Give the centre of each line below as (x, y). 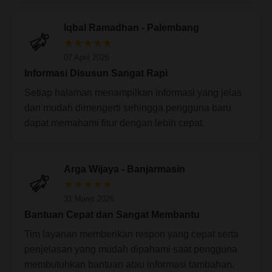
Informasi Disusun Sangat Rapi (96, 73)
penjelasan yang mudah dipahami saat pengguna (131, 249)
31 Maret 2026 (89, 199)
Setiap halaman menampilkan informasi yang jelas (133, 92)
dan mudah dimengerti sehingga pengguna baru (128, 107)
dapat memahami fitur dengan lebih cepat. (114, 123)
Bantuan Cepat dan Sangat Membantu (112, 214)
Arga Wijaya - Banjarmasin (124, 169)
